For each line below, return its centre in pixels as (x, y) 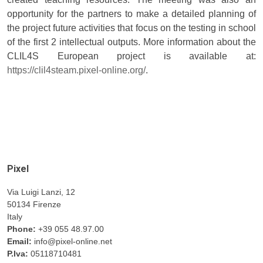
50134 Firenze (34, 204)
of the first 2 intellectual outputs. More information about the (131, 42)
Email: (19, 241)
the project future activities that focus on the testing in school (131, 28)
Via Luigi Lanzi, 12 (41, 192)
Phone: (21, 229)
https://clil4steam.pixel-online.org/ (76, 70)
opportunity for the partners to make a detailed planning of (131, 14)
